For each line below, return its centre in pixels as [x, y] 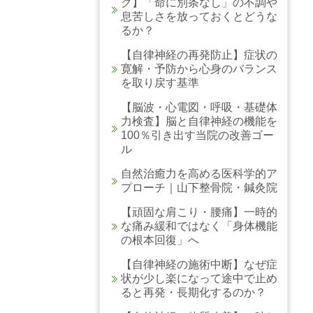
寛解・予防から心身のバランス [199, 68]
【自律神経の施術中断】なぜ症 [199, 264]
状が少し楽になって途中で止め [199, 278]
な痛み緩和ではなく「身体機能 [199, 226]
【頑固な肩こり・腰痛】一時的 [199, 212]
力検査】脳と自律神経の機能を [199, 121]
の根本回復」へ [160, 240]
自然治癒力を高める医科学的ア [199, 173]
